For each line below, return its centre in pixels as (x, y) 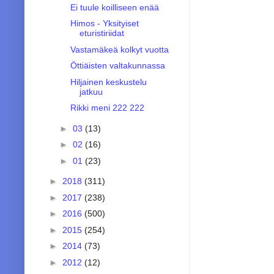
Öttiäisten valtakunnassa (117, 66)
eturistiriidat (102, 33)
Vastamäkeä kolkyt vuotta (119, 49)
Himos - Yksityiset (104, 24)
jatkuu (91, 91)
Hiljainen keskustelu (108, 82)
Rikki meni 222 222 (107, 108)
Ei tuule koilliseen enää (114, 7)
